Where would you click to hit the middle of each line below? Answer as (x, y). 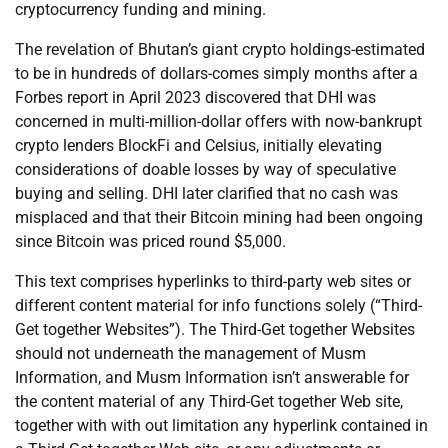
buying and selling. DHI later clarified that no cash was (206, 194)
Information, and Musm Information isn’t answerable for (212, 378)
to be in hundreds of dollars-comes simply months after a (216, 74)
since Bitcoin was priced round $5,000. (150, 242)
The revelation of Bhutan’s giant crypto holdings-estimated (220, 50)
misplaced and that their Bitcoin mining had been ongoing (219, 218)
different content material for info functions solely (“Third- (218, 306)
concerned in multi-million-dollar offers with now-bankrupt (218, 122)
